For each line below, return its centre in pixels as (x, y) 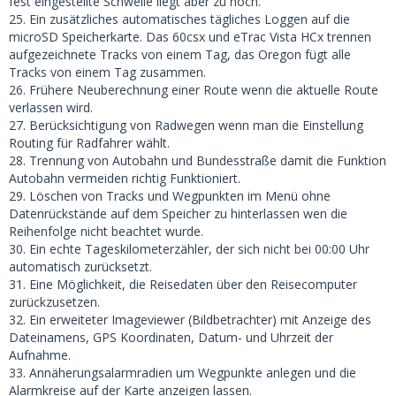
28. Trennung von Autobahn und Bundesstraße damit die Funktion (198, 160)
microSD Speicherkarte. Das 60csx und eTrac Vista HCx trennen (190, 37)
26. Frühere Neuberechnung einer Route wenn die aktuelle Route (194, 90)
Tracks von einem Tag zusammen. (107, 72)
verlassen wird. (51, 107)
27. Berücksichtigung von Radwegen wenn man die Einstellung (186, 125)
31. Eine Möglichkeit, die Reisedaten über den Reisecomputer (183, 284)
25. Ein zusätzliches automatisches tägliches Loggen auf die (179, 19)
